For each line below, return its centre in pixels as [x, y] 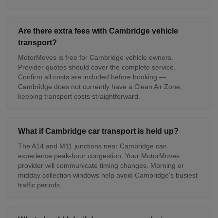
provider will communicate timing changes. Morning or [101, 165]
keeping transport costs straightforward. [79, 96]
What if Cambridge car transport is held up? [98, 131]
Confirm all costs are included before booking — [92, 77]
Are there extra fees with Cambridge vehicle [98, 31]
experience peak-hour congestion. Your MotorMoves [99, 155]
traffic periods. [40, 185]
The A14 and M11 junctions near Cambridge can [92, 146]
